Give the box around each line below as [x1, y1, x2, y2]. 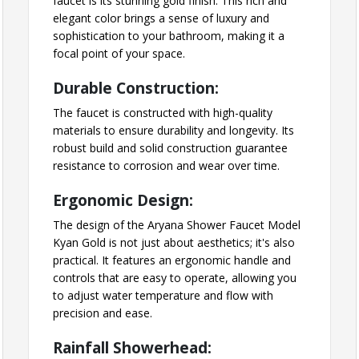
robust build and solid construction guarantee [53, 140, 288, 156]
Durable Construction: [53, 78, 219, 99]
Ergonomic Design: [53, 190, 193, 212]
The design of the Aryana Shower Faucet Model [53, 217, 301, 233]
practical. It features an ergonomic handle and [53, 252, 291, 268]
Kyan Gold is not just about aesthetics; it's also [53, 235, 295, 251]
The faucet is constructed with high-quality [53, 105, 272, 121]
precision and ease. [53, 305, 152, 321]
